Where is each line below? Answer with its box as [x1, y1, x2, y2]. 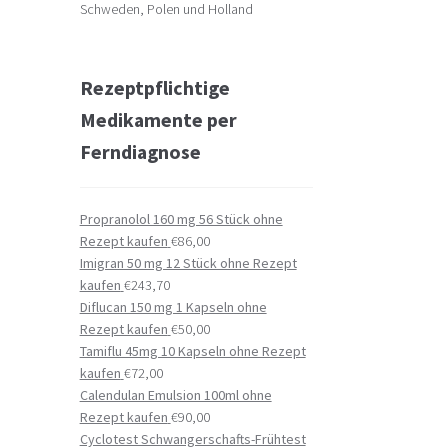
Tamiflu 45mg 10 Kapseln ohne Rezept [79, 342, 306, 361]
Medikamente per [79, 106, 237, 132]
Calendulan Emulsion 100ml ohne [79, 386, 272, 405]
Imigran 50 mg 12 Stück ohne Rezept [79, 254, 297, 273]
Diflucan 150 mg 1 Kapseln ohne [79, 298, 267, 317]
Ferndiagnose [79, 138, 201, 164]
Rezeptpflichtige [79, 74, 230, 100]
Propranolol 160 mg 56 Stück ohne [79, 210, 283, 229]
